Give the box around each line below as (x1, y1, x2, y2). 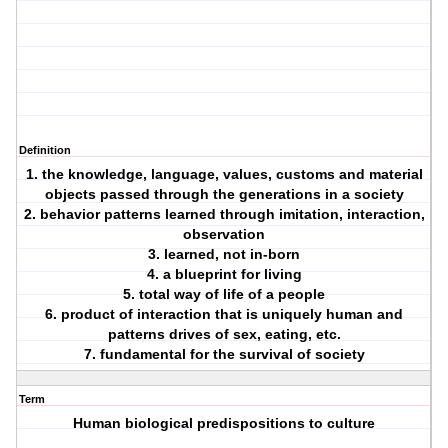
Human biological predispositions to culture (73, 415, 376, 432)
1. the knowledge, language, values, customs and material (25, 166, 423, 183)
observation (183, 226, 266, 243)
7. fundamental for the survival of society (83, 346, 365, 363)
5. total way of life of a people (123, 286, 326, 303)
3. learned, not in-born (148, 246, 301, 263)
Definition (19, 144, 71, 157)
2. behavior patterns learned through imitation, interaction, (23, 206, 425, 223)
